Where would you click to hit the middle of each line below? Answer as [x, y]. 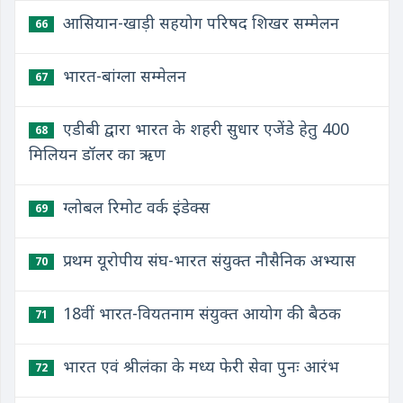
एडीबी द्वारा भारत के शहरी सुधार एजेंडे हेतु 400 [204, 129]
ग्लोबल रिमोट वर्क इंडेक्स [134, 207]
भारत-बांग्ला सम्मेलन [122, 76]
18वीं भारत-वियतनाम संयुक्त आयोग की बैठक [200, 313]
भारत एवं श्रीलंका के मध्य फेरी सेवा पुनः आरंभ [199, 366]
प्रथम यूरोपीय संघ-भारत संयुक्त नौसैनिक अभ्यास [207, 260]
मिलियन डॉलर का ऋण [97, 154]
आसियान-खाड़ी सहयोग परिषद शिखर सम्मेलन [199, 22]
